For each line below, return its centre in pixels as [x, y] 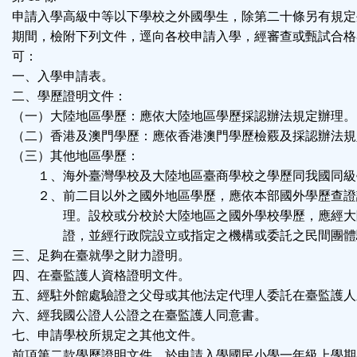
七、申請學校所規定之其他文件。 [108, 335]
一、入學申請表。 [63, 76]
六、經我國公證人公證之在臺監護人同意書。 [139, 316]
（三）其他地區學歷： [76, 156]
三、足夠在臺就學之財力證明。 [101, 256]
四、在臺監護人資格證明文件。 [101, 276]
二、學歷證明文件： [69, 96]
